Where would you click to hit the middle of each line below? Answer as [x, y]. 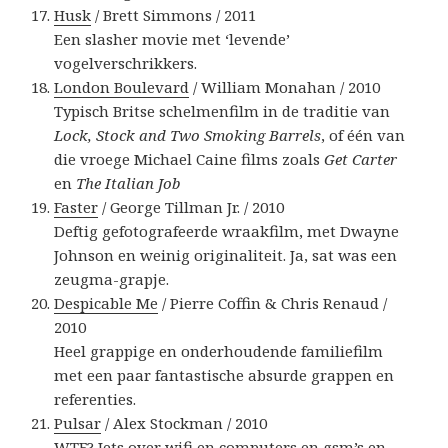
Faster [76, 207]
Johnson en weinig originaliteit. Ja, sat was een [226, 255]
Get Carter [361, 159]
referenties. [95, 399]
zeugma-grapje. [112, 279]
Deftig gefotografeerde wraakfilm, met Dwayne [227, 231]
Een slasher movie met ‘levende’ [172, 39]
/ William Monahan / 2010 [285, 87]
